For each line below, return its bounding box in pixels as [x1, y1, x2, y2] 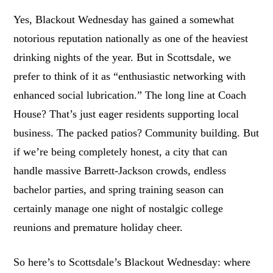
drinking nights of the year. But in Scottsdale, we [13, 51, 232, 63]
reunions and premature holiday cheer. [13, 221, 183, 233]
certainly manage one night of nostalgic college [13, 202, 224, 214]
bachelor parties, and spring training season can [13, 183, 224, 196]
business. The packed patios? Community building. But [13, 126, 260, 139]
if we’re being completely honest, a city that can [13, 145, 228, 158]
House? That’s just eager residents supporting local [13, 107, 239, 120]
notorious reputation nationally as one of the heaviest [13, 32, 249, 44]
